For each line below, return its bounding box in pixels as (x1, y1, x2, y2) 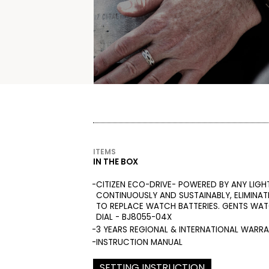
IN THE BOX (92, 156, 138, 168)
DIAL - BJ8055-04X (95, 211, 172, 223)
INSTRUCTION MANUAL (95, 236, 183, 248)
